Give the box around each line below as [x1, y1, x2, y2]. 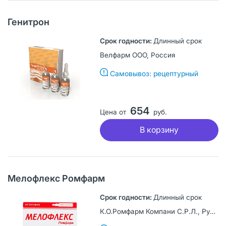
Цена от [99, 107, 126, 116]
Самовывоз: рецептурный [109, 69, 198, 78]
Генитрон [8, 16, 49, 27]
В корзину [139, 125, 179, 135]
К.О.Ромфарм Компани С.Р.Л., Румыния [209, 207, 215, 215]
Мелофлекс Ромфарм [8, 173, 105, 184]
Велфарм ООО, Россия [99, 50, 175, 59]
